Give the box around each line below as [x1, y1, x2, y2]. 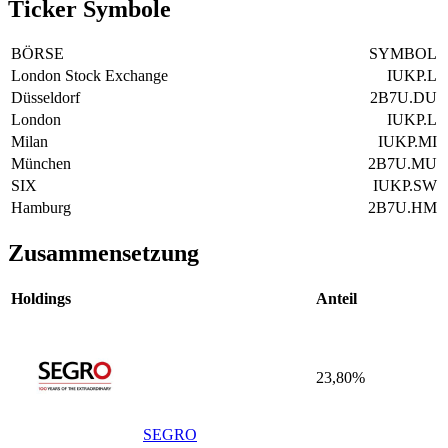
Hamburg [11, 199, 71, 217]
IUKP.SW [373, 177, 437, 195]
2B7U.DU [370, 89, 437, 107]
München [11, 155, 71, 173]
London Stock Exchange [11, 67, 168, 85]
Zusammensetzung [8, 240, 199, 267]
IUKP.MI [378, 133, 437, 151]
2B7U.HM [368, 199, 437, 217]
